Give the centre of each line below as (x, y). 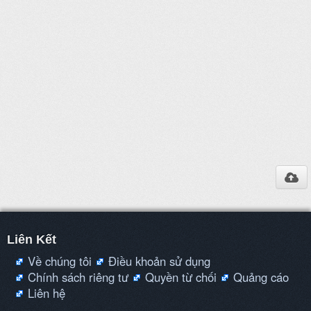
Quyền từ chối (181, 277)
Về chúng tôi (60, 261)
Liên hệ (47, 293)
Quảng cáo (261, 277)
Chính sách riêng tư (78, 277)
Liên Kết (32, 240)
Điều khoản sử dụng (159, 261)
